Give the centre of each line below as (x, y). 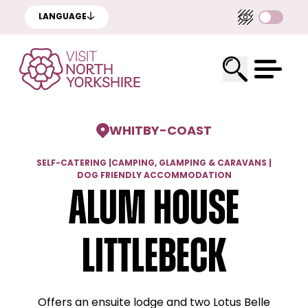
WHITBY (134, 132)
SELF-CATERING (71, 164)
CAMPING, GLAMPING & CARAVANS (189, 164)
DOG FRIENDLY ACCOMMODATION (154, 176)
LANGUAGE (63, 17)
